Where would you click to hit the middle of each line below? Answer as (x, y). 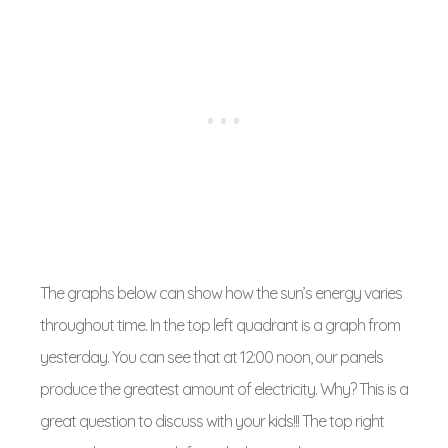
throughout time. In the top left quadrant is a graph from (220, 325)
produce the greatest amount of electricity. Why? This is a (224, 389)
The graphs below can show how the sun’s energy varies (221, 293)
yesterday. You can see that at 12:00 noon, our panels (211, 357)
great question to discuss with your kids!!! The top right (212, 421)
